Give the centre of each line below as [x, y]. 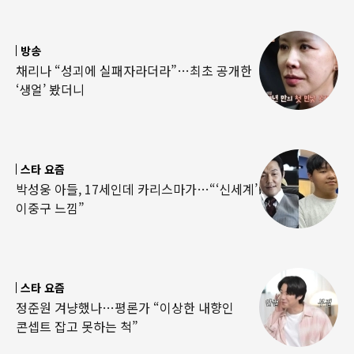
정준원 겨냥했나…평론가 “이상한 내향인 [125, 307]
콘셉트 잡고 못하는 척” [77, 326]
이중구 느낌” [50, 207]
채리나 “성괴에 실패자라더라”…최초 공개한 [134, 70]
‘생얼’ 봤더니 [50, 89]
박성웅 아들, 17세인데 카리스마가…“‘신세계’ [137, 188]
